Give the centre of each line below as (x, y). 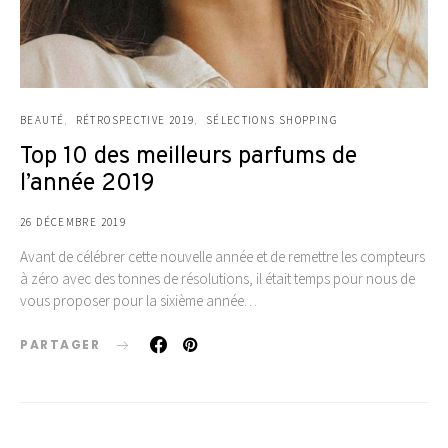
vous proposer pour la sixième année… (138, 300)
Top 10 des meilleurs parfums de (188, 156)
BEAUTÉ (42, 119)
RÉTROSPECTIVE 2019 (135, 119)
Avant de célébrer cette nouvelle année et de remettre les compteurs (222, 256)
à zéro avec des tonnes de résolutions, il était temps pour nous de (217, 278)
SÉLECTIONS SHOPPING (271, 119)
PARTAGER (60, 344)
